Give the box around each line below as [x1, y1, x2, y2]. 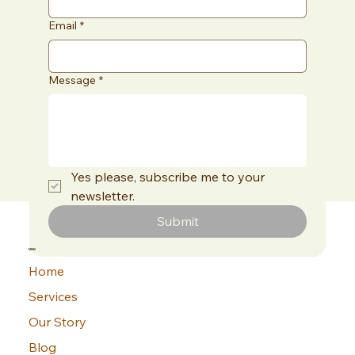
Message [48, 73, 96, 88]
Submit [156, 213, 199, 230]
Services [28, 288, 78, 305]
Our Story [28, 314, 86, 330]
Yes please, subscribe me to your [70, 169, 265, 185]
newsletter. [70, 188, 135, 204]
